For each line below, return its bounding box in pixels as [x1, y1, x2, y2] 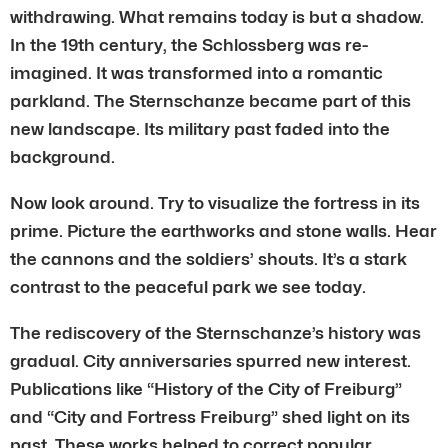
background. [10, 146, 115, 167]
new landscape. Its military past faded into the [10, 118, 390, 139]
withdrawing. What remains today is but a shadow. [10, 6, 424, 27]
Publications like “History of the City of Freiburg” [10, 378, 402, 399]
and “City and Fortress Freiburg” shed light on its [10, 406, 410, 427]
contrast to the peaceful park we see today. [10, 276, 366, 297]
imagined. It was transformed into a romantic [10, 62, 383, 83]
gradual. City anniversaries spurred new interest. [10, 350, 411, 371]
